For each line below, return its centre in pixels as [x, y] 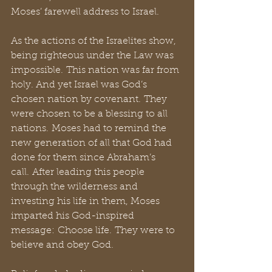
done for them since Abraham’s [84, 158]
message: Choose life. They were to [94, 231]
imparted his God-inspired [74, 216]
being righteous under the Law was [93, 56]
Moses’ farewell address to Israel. [87, 12]
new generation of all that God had [93, 143]
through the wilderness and [76, 187]
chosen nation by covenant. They [90, 100]
